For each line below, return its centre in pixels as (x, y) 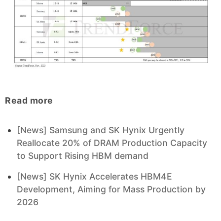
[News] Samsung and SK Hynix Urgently (101, 130)
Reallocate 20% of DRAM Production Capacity (112, 143)
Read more (29, 101)
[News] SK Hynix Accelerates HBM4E (94, 177)
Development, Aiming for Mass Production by (111, 189)
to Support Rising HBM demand (83, 156)
